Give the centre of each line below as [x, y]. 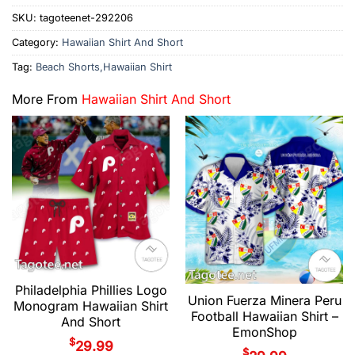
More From [47, 99]
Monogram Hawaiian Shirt [91, 306]
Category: [37, 43]
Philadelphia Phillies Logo [91, 290]
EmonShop [264, 332]
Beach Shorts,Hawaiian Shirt [104, 67]
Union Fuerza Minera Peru [264, 300]
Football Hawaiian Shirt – [264, 316]
